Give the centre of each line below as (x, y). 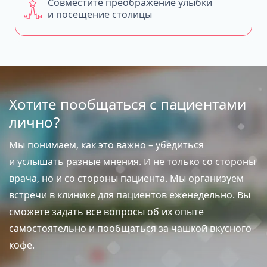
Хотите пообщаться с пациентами (128, 104)
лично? (35, 122)
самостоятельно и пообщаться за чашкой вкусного (130, 229)
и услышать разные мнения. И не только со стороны (132, 162)
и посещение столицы (100, 15)
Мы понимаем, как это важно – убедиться (106, 145)
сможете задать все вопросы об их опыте (106, 212)
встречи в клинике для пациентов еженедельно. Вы (130, 195)
